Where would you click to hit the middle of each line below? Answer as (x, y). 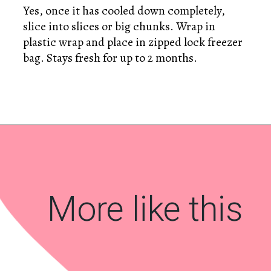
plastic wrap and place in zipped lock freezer (133, 42)
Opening (51, 142)
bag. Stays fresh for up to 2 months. (110, 58)
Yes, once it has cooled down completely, (124, 11)
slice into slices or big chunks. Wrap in (119, 27)
